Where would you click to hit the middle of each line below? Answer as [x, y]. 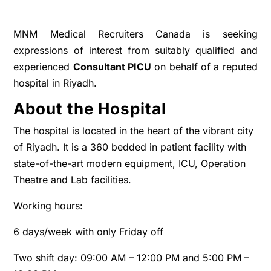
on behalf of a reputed [204, 67]
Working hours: [48, 206]
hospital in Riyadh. [55, 83]
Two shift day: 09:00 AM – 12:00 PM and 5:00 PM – [132, 258]
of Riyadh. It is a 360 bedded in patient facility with [130, 147]
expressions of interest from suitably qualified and [135, 50]
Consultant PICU [112, 67]
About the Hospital [92, 109]
